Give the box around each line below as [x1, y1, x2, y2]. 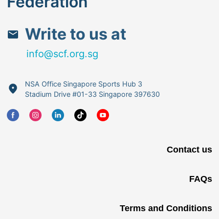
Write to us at [24, 24, 126, 44]
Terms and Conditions [119, 203, 212, 213]
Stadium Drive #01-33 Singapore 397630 [24, 89, 160, 98]
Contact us [166, 144, 212, 154]
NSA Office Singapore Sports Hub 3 [24, 79, 142, 88]
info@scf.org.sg [26, 48, 99, 60]
